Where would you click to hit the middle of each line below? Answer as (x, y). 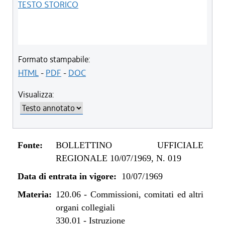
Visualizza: (36, 94)
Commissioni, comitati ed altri (147, 194)
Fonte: (30, 145)
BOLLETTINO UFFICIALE (130, 145)
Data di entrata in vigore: (67, 176)
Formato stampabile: (54, 59)
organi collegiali (85, 207)
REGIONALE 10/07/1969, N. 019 (118, 158)
